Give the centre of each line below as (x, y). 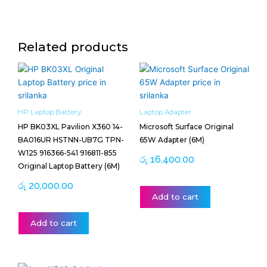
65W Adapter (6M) (172, 140)
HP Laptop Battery (49, 112)
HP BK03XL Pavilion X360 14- (70, 127)
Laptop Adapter (165, 112)
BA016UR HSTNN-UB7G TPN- (71, 140)
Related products (73, 47)
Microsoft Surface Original (187, 127)
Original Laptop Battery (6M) (69, 166)
